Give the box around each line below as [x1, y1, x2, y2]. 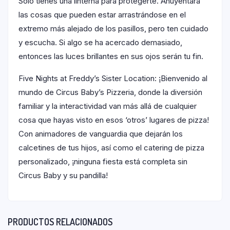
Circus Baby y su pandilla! [18, 170, 108, 181]
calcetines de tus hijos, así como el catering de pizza [18, 143, 204, 153]
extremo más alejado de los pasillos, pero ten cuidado [18, 24, 208, 34]
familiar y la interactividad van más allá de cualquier [18, 101, 197, 111]
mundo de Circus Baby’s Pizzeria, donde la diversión [18, 87, 202, 98]
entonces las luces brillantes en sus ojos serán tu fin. [18, 51, 203, 62]
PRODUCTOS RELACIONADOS [8, 216, 112, 228]
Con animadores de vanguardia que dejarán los [18, 129, 183, 139]
